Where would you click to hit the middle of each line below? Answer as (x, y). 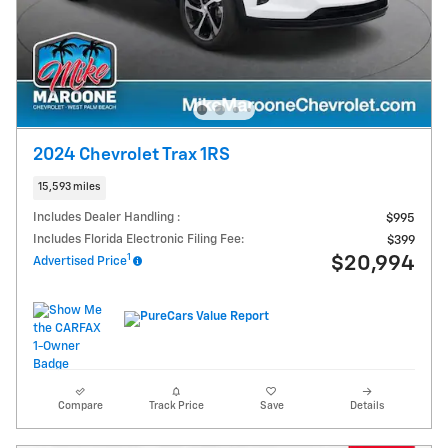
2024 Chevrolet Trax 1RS (131, 155)
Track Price (176, 405)
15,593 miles (69, 187)
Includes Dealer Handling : (106, 217)
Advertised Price (80, 261)
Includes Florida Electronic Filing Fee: (138, 239)
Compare (81, 405)
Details (367, 405)
